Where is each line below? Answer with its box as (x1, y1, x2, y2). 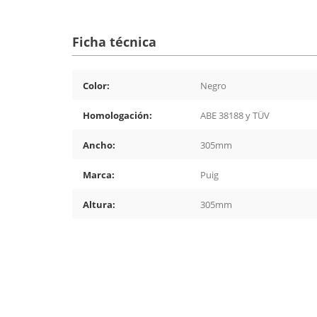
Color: (83, 79, 110, 93)
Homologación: (83, 109, 152, 122)
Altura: (83, 198, 115, 212)
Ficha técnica (72, 33, 156, 51)
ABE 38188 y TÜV (200, 109, 270, 122)
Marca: (83, 168, 115, 182)
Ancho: (83, 139, 115, 152)
